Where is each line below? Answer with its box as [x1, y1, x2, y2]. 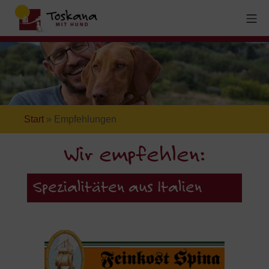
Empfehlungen [54, 114, 117, 124]
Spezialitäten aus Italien [32, 179, 202, 196]
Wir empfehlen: [64, 144, 205, 168]
